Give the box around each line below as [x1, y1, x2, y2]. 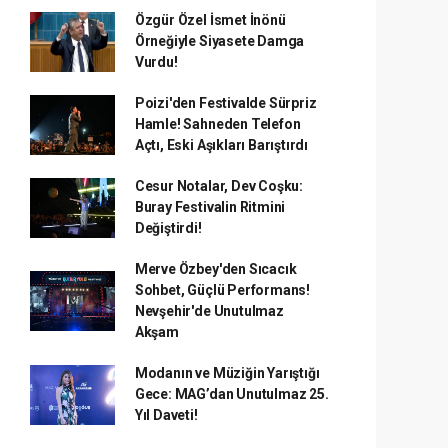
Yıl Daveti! [134, 407, 198, 423]
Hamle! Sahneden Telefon [134, 116, 301, 132]
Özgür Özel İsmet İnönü [134, 12, 286, 28]
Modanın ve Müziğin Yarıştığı [134, 365, 320, 381]
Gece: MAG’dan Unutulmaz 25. [134, 386, 329, 402]
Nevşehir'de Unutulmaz [134, 303, 284, 319]
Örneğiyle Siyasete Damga [134, 33, 305, 49]
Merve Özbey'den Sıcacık [134, 261, 297, 277]
